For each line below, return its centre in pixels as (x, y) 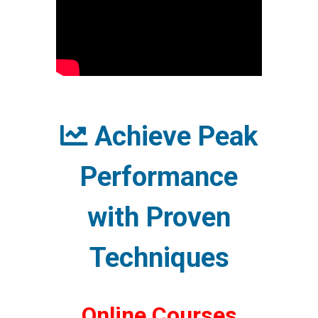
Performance (159, 177)
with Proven (159, 217)
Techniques (159, 258)
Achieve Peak (172, 136)
